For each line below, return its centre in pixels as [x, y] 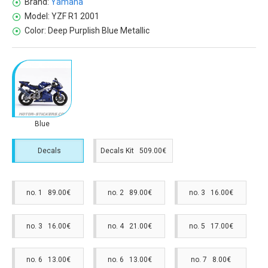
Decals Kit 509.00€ [134, 150]
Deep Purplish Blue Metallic [99, 31]
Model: [37, 16]
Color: [35, 31]
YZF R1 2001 [75, 16]
